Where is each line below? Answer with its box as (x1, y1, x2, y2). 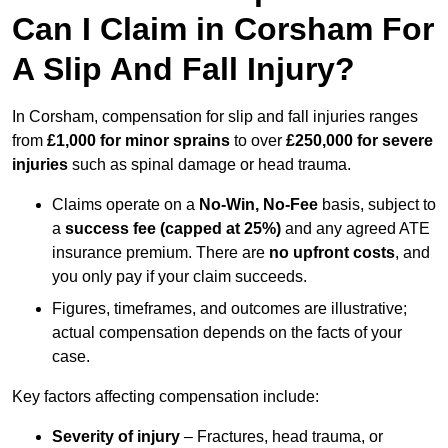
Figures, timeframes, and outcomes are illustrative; (52, 300, 407, 318)
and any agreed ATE (281, 220, 430, 238)
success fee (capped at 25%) (65, 220, 281, 238)
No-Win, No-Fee (199, 196, 318, 214)
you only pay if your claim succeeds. (52, 268, 307, 286)
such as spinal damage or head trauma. (68, 156, 351, 174)
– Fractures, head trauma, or (180, 428, 383, 446)
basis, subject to (318, 196, 436, 214)
